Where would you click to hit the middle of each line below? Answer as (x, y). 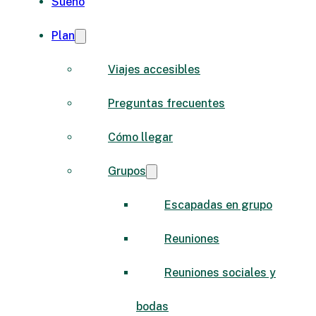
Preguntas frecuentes (166, 103)
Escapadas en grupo (218, 205)
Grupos (127, 171)
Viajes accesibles (154, 69)
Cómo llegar (140, 137)
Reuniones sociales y (220, 272)
